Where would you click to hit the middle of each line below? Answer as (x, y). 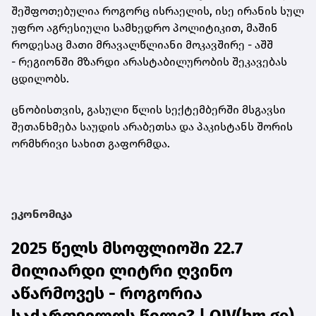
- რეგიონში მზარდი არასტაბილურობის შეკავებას (149, 62)
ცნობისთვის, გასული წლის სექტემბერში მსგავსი (148, 110)
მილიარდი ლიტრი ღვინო (122, 271)
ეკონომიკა (42, 214)
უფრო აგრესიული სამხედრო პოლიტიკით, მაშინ (145, 28)
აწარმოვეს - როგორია (107, 294)
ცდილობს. (40, 79)
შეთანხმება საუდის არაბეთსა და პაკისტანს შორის (152, 127)
